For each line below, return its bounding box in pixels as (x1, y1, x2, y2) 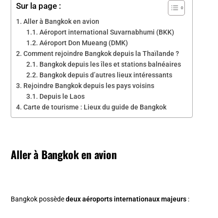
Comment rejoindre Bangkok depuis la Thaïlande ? (23, 49, 180, 57)
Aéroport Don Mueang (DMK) (39, 38, 130, 47)
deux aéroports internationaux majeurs (66, 195, 187, 203)
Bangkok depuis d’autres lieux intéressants (39, 71, 174, 79)
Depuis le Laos (39, 92, 85, 100)
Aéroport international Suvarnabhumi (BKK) (39, 28, 176, 36)
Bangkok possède (11, 195, 66, 203)
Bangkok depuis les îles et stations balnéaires (39, 60, 183, 68)
